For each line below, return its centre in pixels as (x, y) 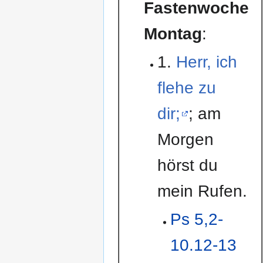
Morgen (185, 140)
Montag (173, 33)
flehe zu (186, 88)
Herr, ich (206, 62)
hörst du (187, 166)
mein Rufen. (202, 191)
